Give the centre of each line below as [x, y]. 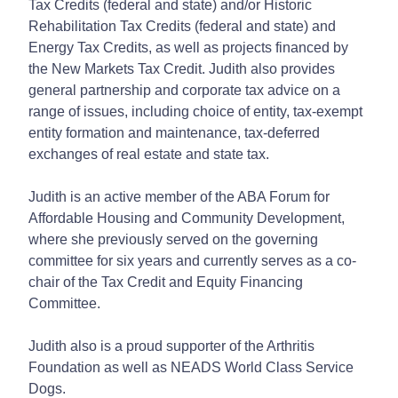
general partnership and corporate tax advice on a [184, 90]
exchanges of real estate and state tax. [149, 154]
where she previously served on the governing [173, 239]
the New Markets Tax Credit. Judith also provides [182, 68]
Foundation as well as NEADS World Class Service [191, 367]
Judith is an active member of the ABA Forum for [179, 196]
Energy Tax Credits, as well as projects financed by [188, 47]
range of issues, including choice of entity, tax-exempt [195, 111]
